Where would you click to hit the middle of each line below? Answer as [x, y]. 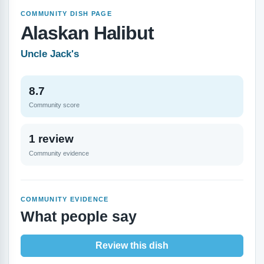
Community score [54, 105]
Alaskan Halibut [87, 33]
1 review [51, 139]
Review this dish [132, 245]
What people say [78, 216]
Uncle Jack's [49, 54]
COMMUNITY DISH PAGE [66, 14]
